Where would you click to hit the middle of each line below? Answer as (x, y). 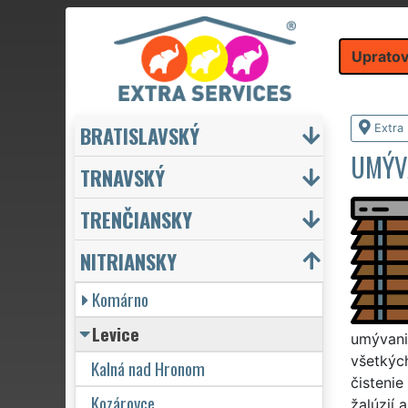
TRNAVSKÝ (122, 177)
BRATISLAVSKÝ (140, 135)
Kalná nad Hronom (148, 368)
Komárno (120, 299)
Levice (116, 333)
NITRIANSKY (128, 260)
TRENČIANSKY (136, 219)
